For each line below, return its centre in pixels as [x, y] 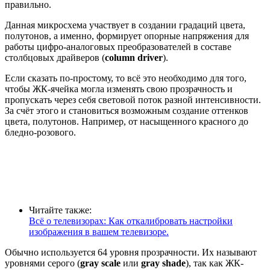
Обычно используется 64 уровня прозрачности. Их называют [131, 252]
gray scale [100, 263]
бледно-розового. [40, 132]
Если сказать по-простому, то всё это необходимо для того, [126, 78]
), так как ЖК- [215, 263]
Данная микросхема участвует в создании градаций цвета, [125, 25]
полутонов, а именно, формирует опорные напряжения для [127, 36]
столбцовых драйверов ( [55, 57]
